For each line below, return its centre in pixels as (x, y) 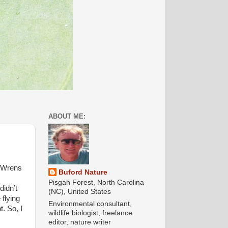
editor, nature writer (79, 222)
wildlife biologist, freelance (90, 213)
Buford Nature (83, 172)
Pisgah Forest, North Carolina (96, 182)
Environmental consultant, (90, 204)
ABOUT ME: (67, 117)
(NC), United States (79, 191)
